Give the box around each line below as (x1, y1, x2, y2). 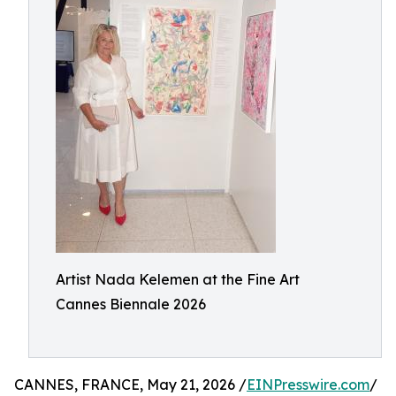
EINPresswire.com (247, 376, 369, 393)
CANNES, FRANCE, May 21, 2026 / (14, 376, 247, 393)
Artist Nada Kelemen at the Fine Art (56, 270, 300, 288)
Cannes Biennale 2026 (56, 295, 206, 313)
